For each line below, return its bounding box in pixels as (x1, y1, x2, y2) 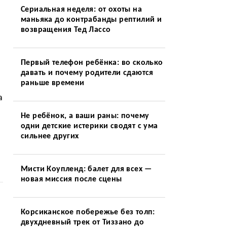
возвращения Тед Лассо (20, 26, 111, 34)
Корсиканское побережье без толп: (20, 208, 155, 216)
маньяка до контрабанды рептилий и (20, 16, 162, 24)
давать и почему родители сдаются (20, 69, 154, 77)
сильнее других (20, 132, 79, 140)
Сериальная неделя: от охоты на (20, 6, 142, 14)
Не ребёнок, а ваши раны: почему (20, 112, 149, 120)
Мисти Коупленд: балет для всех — (20, 165, 152, 173)
